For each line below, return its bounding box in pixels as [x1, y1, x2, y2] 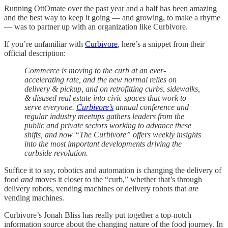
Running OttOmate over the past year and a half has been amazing [4, 4, 217, 13]
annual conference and [113, 102, 189, 111]
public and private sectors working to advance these [24, 121, 191, 130]
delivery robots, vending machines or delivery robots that [4, 184, 188, 193]
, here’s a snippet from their [118, 39, 205, 48]
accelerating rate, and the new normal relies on [24, 75, 177, 84]
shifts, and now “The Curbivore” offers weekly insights [24, 130, 201, 139]
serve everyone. [24, 102, 76, 111]
